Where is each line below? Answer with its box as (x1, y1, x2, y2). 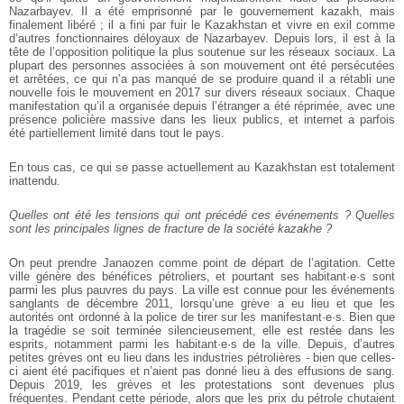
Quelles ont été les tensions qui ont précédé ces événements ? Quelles (9, 208, 395, 223)
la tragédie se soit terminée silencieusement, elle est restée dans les (9, 324, 395, 338)
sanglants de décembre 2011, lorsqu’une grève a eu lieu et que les (9, 297, 395, 311)
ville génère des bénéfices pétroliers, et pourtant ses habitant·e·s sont (9, 270, 395, 284)
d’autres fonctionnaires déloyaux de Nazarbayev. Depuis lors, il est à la (9, 32, 395, 46)
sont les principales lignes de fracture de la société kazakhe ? (9, 222, 332, 236)
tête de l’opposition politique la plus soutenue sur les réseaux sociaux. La (9, 45, 395, 60)
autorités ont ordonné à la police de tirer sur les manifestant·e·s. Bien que (9, 310, 395, 325)
